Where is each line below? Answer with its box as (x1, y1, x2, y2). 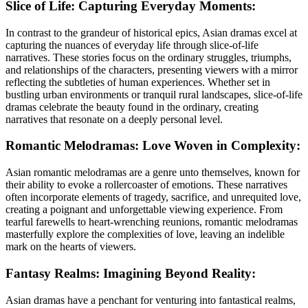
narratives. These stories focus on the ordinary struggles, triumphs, (5, 51, 291, 63)
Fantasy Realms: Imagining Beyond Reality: (5, 265, 256, 280)
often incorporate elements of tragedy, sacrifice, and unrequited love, (5, 191, 301, 203)
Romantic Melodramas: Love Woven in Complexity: (5, 138, 300, 153)
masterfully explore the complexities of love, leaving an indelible (5, 228, 285, 241)
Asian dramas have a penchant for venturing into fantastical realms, (5, 294, 296, 306)
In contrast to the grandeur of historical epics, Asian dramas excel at (5, 26, 297, 38)
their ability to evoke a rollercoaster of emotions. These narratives (5, 179, 287, 191)
